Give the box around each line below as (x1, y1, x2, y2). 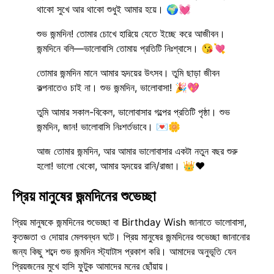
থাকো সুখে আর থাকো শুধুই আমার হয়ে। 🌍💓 (37, 2, 191, 15)
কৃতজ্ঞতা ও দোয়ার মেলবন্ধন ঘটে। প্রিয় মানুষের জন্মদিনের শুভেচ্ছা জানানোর (12, 230, 250, 243)
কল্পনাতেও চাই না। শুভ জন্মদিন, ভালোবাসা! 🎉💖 (37, 81, 199, 94)
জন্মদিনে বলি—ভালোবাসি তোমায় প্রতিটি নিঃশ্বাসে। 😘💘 (37, 42, 226, 54)
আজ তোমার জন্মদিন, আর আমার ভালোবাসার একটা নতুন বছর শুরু (37, 144, 237, 157)
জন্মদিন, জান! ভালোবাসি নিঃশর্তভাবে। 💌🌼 (37, 120, 180, 133)
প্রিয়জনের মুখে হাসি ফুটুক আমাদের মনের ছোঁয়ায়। (12, 259, 169, 272)
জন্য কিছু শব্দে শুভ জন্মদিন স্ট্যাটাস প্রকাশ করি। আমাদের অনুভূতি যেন (12, 245, 236, 257)
